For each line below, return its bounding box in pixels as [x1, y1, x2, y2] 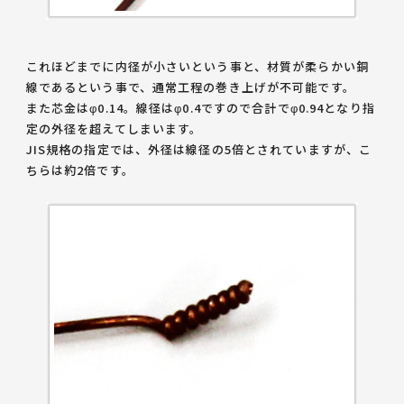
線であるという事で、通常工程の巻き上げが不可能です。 [25, 78, 355, 96]
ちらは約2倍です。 [25, 161, 134, 179]
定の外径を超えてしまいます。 [25, 120, 203, 137]
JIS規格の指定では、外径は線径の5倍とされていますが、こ [25, 141, 372, 158]
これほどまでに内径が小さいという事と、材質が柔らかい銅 [25, 58, 369, 75]
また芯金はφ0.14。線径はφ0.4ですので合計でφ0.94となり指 [25, 99, 375, 116]
